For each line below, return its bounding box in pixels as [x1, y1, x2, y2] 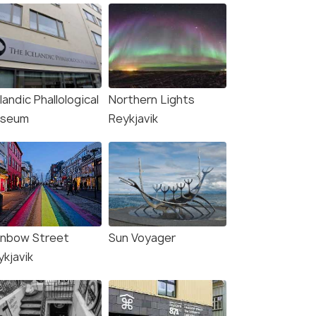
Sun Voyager [109, 230, 176, 246]
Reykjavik [109, 111, 158, 127]
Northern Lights [109, 92, 195, 108]
